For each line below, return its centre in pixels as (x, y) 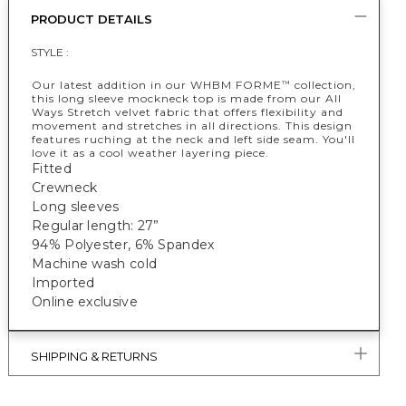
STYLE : (50, 52)
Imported (63, 283)
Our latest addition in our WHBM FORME (157, 85)
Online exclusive (85, 302)
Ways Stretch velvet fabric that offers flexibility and (188, 112)
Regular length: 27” (96, 226)
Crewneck (65, 188)
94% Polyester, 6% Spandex (123, 245)
